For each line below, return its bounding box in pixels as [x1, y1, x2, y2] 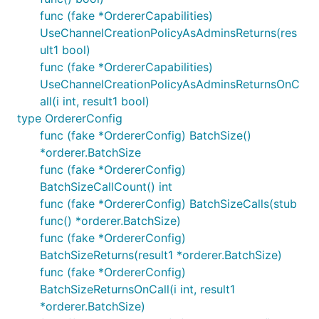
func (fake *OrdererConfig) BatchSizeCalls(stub [40, 197, 297, 211]
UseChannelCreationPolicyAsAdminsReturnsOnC [40, 77, 300, 91]
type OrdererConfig [17, 111, 122, 125]
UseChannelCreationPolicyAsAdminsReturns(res [40, 26, 297, 40]
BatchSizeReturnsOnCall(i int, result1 [40, 282, 235, 296]
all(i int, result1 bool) [40, 94, 150, 108]
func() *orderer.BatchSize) [40, 214, 181, 228]
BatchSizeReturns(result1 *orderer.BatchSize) [40, 248, 282, 262]
